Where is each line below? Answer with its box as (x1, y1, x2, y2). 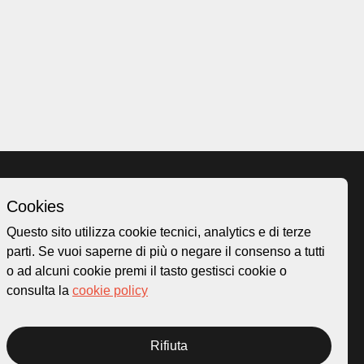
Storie (167, 275, 197, 290)
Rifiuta (150, 339, 188, 353)
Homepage (167, 216, 223, 232)
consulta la (6, 284, 72, 297)
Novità (167, 294, 199, 310)
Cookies (6, 197, 64, 215)
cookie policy (72, 284, 148, 297)
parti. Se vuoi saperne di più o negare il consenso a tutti (6, 245, 325, 258)
